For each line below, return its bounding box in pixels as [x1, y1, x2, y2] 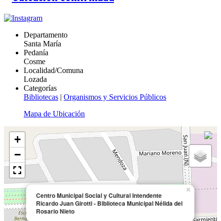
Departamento [24, 30, 68, 39]
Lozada [24, 74, 47, 83]
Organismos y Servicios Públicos [64, 92, 166, 101]
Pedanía [24, 48, 48, 57]
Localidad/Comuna [24, 66, 83, 74]
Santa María [24, 39, 61, 48]
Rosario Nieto [36, 206, 74, 216]
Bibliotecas [24, 92, 58, 101]
